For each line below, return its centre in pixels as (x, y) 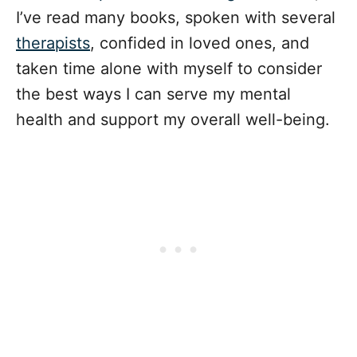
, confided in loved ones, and (200, 43)
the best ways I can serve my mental (153, 94)
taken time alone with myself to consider (169, 69)
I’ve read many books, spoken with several (176, 18)
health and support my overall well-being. (173, 120)
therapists (53, 43)
